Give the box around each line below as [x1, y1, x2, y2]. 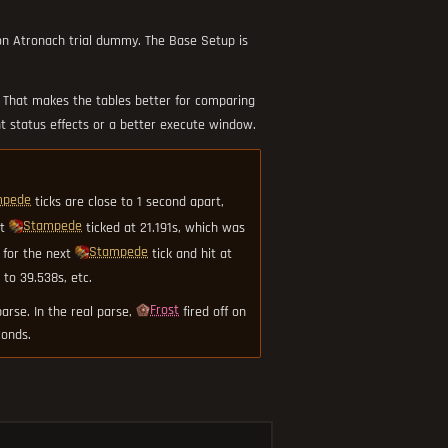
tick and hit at [152, 244, 232, 263]
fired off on [183, 302, 246, 321]
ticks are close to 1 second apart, [35, 192, 224, 211]
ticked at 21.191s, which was [86, 218, 245, 237]
